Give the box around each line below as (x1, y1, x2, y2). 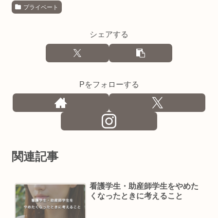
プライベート (23, 3, 58, 11)
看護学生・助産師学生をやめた (89, 182, 199, 191)
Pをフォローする (79, 80, 139, 89)
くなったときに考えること (89, 192, 183, 200)
